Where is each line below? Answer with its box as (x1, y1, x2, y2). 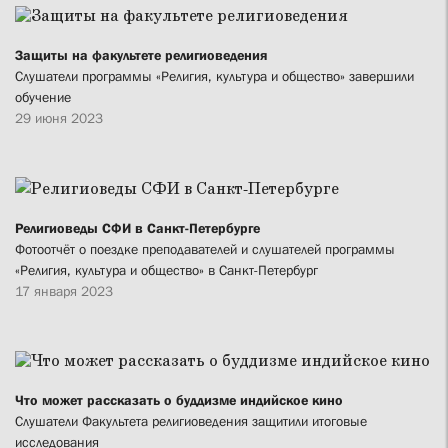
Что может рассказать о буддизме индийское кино (15, 392, 343, 409)
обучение (15, 89, 71, 106)
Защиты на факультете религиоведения (15, 47, 268, 64)
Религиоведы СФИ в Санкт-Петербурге (15, 220, 260, 237)
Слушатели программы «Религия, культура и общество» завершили (15, 68, 414, 85)
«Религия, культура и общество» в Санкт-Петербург (15, 262, 318, 279)
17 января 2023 (15, 283, 113, 300)
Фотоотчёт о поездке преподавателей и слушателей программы (15, 241, 395, 258)
